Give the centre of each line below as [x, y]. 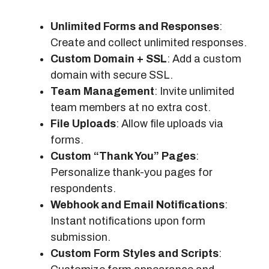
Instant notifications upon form [128, 221]
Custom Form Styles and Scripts [134, 253]
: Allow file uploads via [170, 123]
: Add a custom [204, 59]
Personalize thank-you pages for [131, 172]
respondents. [83, 188]
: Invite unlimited [194, 91]
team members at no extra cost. [131, 107]
